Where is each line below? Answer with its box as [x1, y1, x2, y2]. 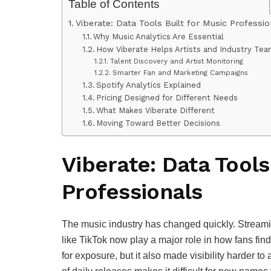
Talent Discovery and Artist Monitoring [109, 57, 243, 66]
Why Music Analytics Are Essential [93, 32, 224, 42]
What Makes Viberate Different [96, 106, 215, 116]
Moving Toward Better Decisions [96, 119, 221, 128]
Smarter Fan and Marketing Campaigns [112, 68, 248, 77]
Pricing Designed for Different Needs [96, 93, 238, 103]
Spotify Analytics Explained [96, 80, 201, 90]
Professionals [62, 178, 203, 204]
